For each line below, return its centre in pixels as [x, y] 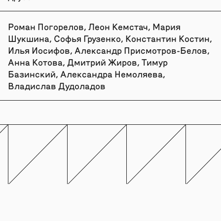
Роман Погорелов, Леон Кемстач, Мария [94, 26]
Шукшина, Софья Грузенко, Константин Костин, [110, 38]
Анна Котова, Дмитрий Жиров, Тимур [88, 62]
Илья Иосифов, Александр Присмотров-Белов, [109, 50]
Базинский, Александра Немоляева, [86, 74]
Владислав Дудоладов [56, 85]
